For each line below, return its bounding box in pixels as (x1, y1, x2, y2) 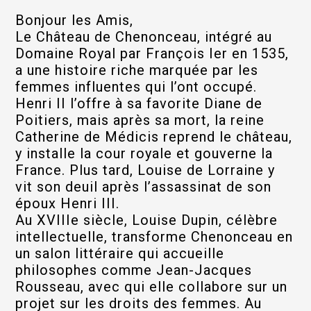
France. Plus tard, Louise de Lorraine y (15, 162, 275, 178)
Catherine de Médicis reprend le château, (15, 128, 292, 145)
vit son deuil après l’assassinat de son (15, 178, 271, 195)
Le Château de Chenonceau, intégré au (15, 28, 272, 45)
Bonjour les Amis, (15, 12, 133, 28)
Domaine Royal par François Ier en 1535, (15, 45, 289, 62)
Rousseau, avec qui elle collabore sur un (15, 278, 287, 295)
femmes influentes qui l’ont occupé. (15, 78, 257, 95)
